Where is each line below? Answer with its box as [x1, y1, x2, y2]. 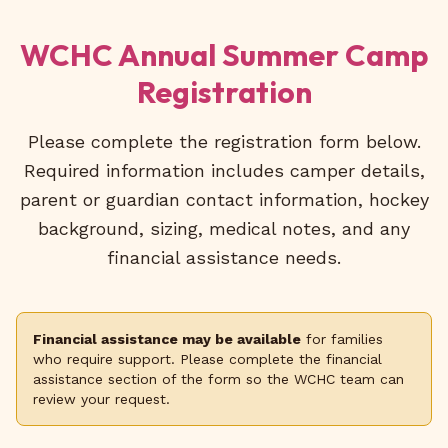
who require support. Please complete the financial [33, 350, 382, 367]
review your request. [33, 390, 170, 407]
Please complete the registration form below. [27, 130, 421, 152]
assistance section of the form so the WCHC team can [33, 370, 404, 387]
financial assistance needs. [107, 246, 341, 268]
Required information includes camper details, [23, 159, 425, 181]
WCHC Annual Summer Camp [20, 35, 428, 74]
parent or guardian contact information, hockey [19, 188, 429, 210]
